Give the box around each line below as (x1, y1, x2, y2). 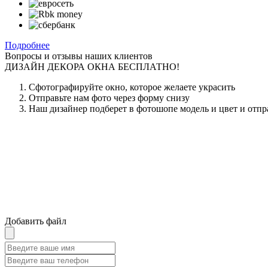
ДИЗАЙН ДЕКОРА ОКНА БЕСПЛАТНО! (5, 61, 179, 72)
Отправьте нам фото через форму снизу (29, 92, 190, 103)
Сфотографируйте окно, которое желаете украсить (29, 81, 235, 92)
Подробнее (5, 39, 50, 50)
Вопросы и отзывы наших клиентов (5, 50, 153, 61)
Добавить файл (5, 215, 66, 226)
